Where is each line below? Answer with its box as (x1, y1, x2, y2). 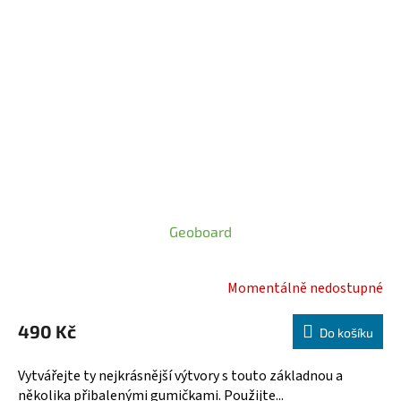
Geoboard (169, 223, 232, 241)
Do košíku (320, 325, 373, 341)
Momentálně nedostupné (227, 278, 383, 299)
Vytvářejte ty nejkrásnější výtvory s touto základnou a (18, 366, 343, 387)
